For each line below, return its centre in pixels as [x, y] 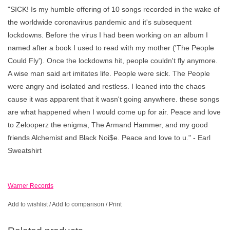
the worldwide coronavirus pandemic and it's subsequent [100, 22]
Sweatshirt [25, 151]
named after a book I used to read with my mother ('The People [111, 48]
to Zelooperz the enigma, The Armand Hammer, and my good [108, 125]
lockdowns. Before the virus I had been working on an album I [108, 35]
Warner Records [31, 186]
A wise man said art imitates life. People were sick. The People [109, 74]
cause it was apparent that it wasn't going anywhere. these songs [113, 99]
